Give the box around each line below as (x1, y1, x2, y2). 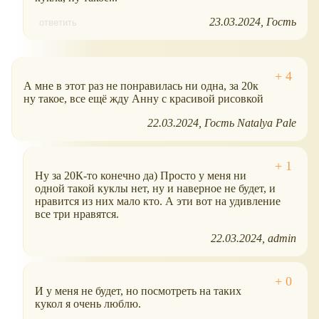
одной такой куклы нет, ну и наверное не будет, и (35, 182, 276, 194)
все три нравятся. (35, 207, 119, 220)
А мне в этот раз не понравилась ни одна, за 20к (23, 79, 258, 92)
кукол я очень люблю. (35, 297, 141, 310)
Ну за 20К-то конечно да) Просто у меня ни (35, 169, 246, 182)
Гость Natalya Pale (204, 116, 296, 129)
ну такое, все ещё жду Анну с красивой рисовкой (23, 92, 263, 105)
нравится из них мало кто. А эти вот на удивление (35, 194, 281, 207)
